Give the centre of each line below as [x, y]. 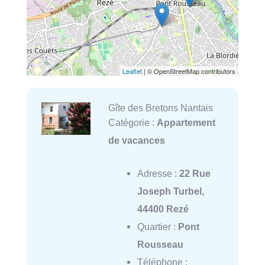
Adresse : [158, 174]
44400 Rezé [163, 209]
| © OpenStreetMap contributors [189, 71]
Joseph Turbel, [170, 191]
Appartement [186, 123]
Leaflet [132, 71]
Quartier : [157, 227]
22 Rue [195, 174]
